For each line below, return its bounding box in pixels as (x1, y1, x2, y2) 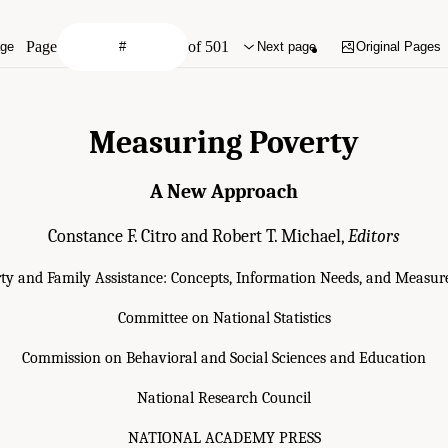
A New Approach (150, 179, 298, 203)
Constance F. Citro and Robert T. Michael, (48, 225, 348, 247)
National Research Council (137, 388, 311, 407)
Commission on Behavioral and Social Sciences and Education (22, 348, 426, 367)
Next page (257, 39, 317, 55)
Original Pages (356, 39, 442, 55)
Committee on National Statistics (117, 308, 331, 327)
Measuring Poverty (89, 123, 359, 161)
